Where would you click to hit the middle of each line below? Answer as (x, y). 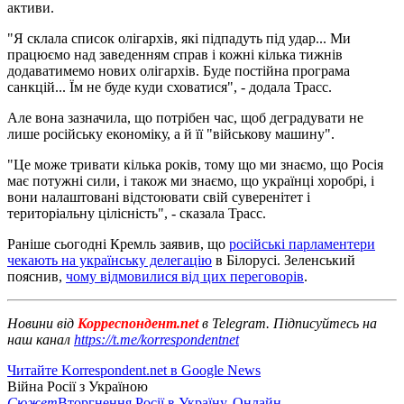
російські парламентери (302, 243)
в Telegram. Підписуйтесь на (289, 323)
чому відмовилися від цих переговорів (185, 276)
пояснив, (37, 276)
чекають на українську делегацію (110, 260)
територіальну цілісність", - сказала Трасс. (137, 213)
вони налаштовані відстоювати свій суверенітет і (159, 197)
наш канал (41, 339)
